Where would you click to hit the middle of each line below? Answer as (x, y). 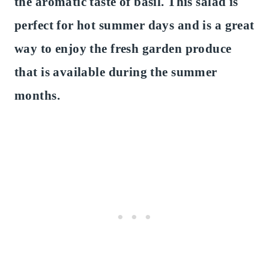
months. (37, 95)
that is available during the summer (116, 72)
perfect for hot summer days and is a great (134, 25)
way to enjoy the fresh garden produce (123, 48)
